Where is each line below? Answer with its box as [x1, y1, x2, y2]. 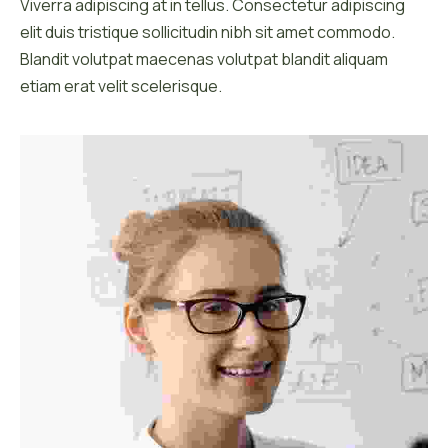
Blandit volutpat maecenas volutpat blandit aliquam [20, 48, 388, 71]
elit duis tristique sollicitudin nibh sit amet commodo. [20, 21, 395, 44]
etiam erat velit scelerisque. [20, 75, 222, 98]
